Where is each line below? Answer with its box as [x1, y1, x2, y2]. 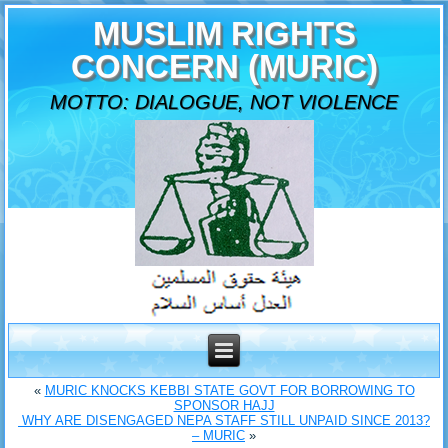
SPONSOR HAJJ [173, 398, 275, 414]
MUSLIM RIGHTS [92, 15, 356, 53]
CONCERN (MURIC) [70, 48, 378, 86]
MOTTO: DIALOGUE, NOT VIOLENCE [50, 90, 398, 113]
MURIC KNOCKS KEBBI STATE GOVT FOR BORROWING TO [44, 383, 415, 399]
